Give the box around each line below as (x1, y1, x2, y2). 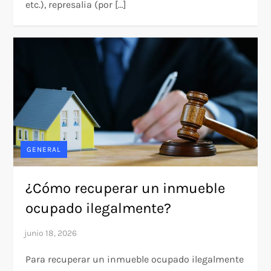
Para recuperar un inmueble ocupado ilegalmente (25, 253, 244, 265)
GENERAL (27, 145, 62, 154)
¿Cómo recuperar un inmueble (25, 179, 226, 197)
